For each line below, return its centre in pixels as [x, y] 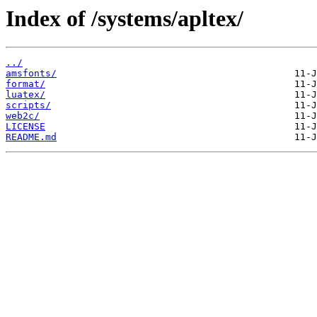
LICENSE [25, 127]
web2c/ [23, 116]
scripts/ [28, 105]
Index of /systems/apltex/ [125, 18]
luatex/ [25, 95]
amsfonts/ [31, 74]
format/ [25, 84]
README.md [31, 137]
